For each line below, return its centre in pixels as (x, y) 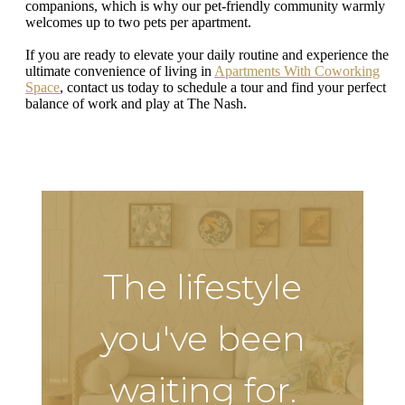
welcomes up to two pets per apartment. (140, 23)
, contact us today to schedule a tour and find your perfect (223, 87)
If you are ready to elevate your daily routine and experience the (207, 54)
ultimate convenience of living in (120, 71)
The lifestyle (202, 287)
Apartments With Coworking (297, 71)
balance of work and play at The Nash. (136, 103)
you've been (202, 339)
